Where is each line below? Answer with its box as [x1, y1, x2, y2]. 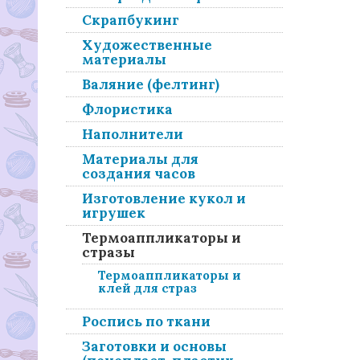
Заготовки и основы [82, 337, 227, 355]
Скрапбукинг [82, 11, 179, 29]
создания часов [82, 165, 195, 182]
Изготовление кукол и [82, 190, 246, 207]
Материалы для [82, 150, 198, 168]
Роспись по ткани [82, 313, 211, 330]
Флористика [82, 100, 173, 118]
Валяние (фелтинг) [82, 76, 219, 93]
